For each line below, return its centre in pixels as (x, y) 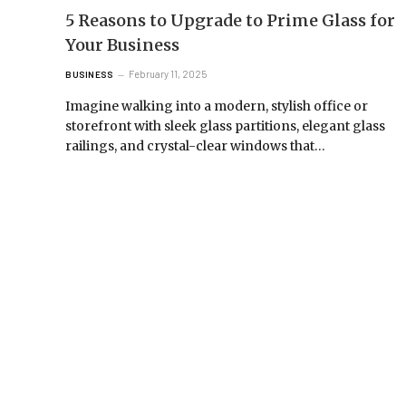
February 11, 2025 (168, 73)
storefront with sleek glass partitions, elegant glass (225, 126)
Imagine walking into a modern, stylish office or (217, 106)
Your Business (122, 44)
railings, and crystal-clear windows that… (195, 145)
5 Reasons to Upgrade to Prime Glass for (230, 20)
